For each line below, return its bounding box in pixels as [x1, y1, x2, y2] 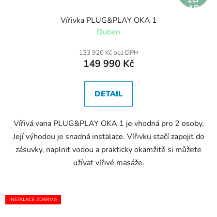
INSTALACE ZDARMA [9, 196, 57, 203]
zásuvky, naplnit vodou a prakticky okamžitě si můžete [15, 144, 201, 155]
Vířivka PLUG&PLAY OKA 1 [60, 15, 157, 26]
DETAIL [94, 89, 123, 100]
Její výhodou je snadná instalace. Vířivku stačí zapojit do [13, 131, 204, 142]
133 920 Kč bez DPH [78, 48, 139, 58]
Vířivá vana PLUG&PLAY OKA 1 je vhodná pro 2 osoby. [13, 118, 204, 129]
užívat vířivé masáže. [73, 157, 144, 169]
